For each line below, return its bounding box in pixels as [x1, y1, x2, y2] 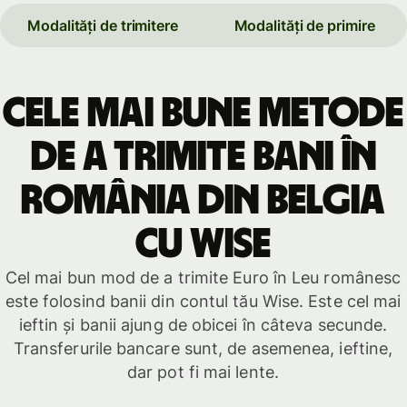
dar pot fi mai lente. [127, 362, 279, 382]
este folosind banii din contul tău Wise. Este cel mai [5, 291, 402, 311]
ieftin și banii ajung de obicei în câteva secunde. [18, 314, 388, 334]
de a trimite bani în [30, 135, 376, 178]
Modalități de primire [233, 16, 375, 35]
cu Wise [135, 223, 271, 265]
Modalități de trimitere [27, 16, 178, 35]
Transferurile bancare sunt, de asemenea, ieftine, [13, 338, 393, 358]
